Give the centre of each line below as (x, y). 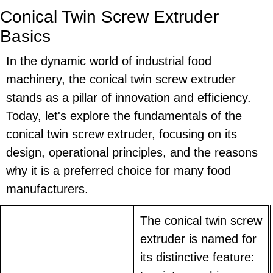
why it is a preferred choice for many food (119, 171)
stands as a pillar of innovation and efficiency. (129, 98)
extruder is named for (199, 239)
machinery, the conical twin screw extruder (121, 80)
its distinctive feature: (198, 257)
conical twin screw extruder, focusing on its (122, 134)
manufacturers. (47, 189)
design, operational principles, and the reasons (132, 153)
